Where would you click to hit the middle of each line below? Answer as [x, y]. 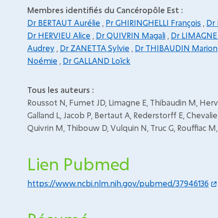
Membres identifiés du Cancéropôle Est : [105, 10]
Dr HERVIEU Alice [59, 35]
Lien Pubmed [79, 164]
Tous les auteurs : [61, 90]
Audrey [41, 48]
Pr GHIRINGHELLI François [153, 23]
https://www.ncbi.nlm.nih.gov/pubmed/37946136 [118, 183]
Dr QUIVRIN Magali [131, 35]
